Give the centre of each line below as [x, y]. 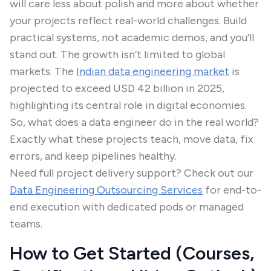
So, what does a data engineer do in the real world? [134, 122]
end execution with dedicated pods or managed [127, 207]
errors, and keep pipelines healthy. [93, 156]
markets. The [43, 71]
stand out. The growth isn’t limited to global [117, 54]
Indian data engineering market [153, 71]
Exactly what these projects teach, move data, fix [132, 139]
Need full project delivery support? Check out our [132, 173]
